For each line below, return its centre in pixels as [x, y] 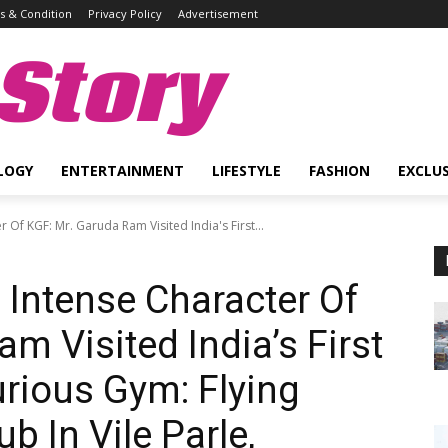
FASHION [339, 170]
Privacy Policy [125, 13]
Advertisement [218, 13]
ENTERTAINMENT [122, 170]
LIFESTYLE [246, 170]
